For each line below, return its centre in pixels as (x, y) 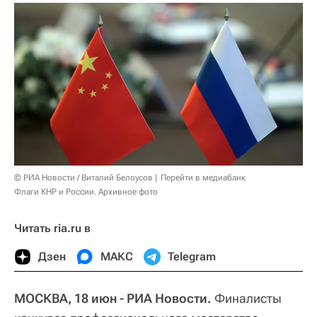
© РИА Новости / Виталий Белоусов (83, 177)
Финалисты (247, 298)
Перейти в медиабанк (203, 177)
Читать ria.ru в (52, 228)
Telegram (192, 256)
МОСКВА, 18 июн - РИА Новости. (113, 298)
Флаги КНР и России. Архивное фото (86, 191)
